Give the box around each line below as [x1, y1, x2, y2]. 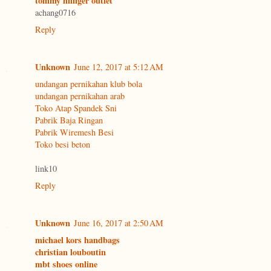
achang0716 [35, 7, 76, 19]
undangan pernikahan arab [35, 90, 125, 102]
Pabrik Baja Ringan [35, 114, 103, 126]
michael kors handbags [35, 233, 120, 247]
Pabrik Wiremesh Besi [35, 126, 114, 139]
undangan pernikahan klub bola [35, 78, 142, 90]
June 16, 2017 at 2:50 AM [74, 217, 163, 229]
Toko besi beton [35, 139, 90, 151]
